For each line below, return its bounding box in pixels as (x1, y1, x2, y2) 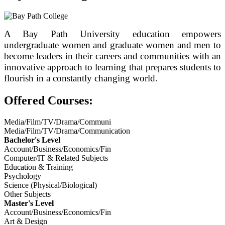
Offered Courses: (4, 93, 93, 107)
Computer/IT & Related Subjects (4, 153, 108, 162)
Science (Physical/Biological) (4, 180, 97, 189)
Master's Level (4, 198, 54, 207)
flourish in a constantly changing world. (4, 72, 158, 83)
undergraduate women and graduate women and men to (4, 39, 221, 50)
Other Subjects (4, 189, 51, 198)
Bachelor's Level (4, 135, 60, 144)
